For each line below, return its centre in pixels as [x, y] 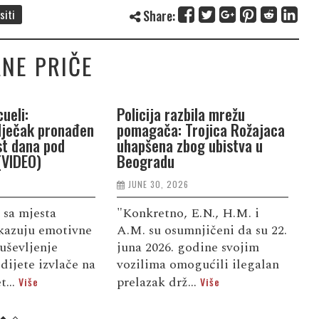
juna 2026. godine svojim [188, 247]
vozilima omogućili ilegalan [198, 264]
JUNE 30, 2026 [158, 184]
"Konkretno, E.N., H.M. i [188, 213]
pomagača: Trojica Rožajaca [200, 129]
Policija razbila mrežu [181, 114]
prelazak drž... [158, 282]
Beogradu [145, 161]
